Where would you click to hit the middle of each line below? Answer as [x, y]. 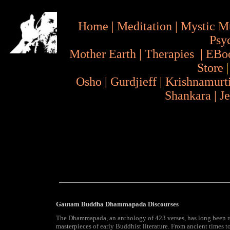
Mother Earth [103, 54]
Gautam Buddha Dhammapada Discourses [117, 204]
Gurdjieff [133, 82]
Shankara [188, 95]
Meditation [145, 26]
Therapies [169, 54]
